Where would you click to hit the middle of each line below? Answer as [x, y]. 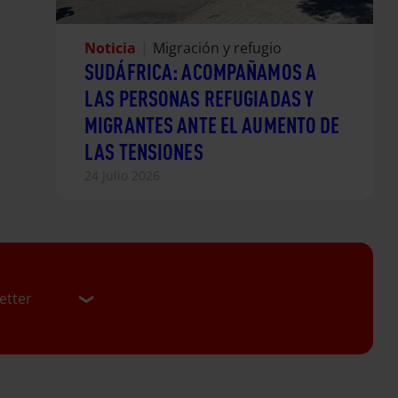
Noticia [110, 48]
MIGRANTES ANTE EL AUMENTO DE [212, 124]
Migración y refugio [217, 48]
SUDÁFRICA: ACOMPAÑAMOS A [200, 71]
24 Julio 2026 [122, 175]
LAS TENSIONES [144, 151]
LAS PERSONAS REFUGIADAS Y [199, 98]
